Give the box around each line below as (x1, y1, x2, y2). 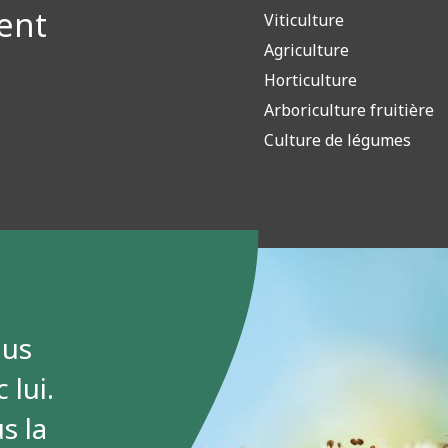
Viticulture (264, 9, 344, 32)
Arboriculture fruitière (264, 99, 434, 122)
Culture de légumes (264, 129, 411, 152)
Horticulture (264, 69, 357, 92)
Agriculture (264, 39, 349, 62)
